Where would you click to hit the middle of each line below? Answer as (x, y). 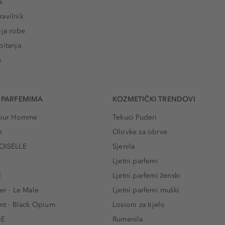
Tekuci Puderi (135, 118)
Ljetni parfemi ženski (147, 176)
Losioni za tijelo (139, 205)
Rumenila (128, 219)
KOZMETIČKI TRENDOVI (154, 99)
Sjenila (124, 147)
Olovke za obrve (140, 132)
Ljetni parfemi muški (146, 190)
